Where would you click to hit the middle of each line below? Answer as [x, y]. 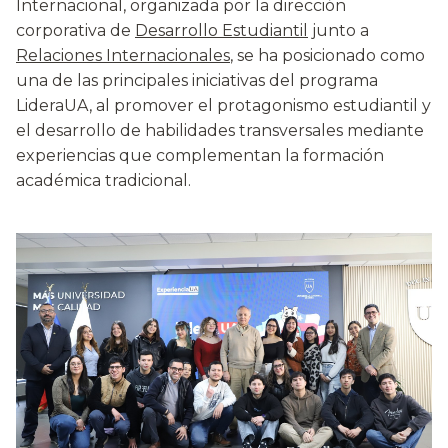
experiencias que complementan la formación [200, 156]
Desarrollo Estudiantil [221, 31]
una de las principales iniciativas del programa [197, 81]
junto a [338, 31]
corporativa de [75, 31]
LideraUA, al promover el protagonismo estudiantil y [223, 106]
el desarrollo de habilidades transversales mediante [220, 131]
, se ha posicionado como [327, 56]
